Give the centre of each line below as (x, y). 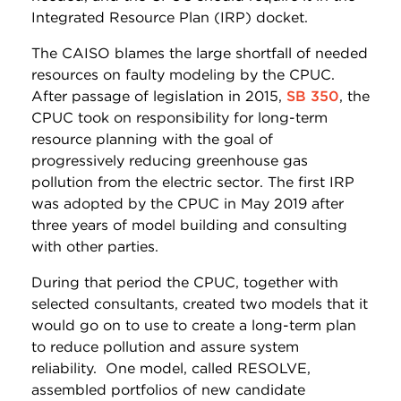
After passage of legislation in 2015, (159, 96)
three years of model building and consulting (189, 225)
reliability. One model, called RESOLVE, (171, 368)
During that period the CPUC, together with (185, 282)
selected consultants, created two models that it (200, 303)
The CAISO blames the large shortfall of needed (200, 53)
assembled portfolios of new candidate (168, 389)
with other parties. (95, 246)
